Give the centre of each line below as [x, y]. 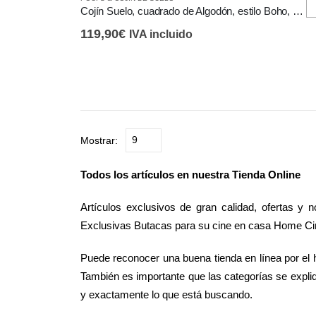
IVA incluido [161, 34]
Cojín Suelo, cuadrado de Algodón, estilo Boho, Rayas [298, 11]
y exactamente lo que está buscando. [166, 294]
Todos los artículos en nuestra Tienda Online [190, 174]
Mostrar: [99, 140]
